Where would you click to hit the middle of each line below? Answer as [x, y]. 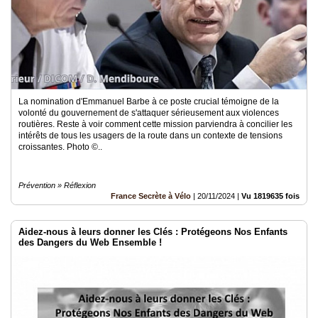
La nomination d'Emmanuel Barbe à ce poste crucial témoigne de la [149, 102]
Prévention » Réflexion [57, 185]
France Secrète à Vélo [151, 196]
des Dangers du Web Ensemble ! [90, 242]
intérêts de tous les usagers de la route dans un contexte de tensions [150, 136]
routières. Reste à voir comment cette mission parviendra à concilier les [155, 124]
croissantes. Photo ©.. [60, 147]
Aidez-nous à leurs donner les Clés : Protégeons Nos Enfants [153, 232]
